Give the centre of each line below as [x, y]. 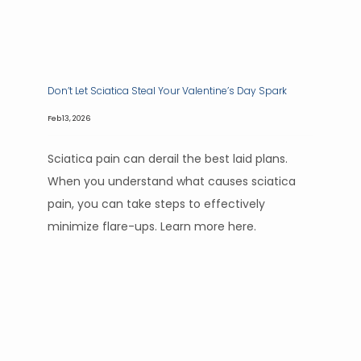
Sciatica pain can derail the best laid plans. [168, 159]
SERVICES [87, 213]
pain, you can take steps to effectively [156, 204]
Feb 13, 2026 [69, 118]
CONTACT [89, 284]
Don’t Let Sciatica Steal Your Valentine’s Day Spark [167, 91]
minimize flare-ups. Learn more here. [152, 226]
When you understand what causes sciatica [172, 181]
